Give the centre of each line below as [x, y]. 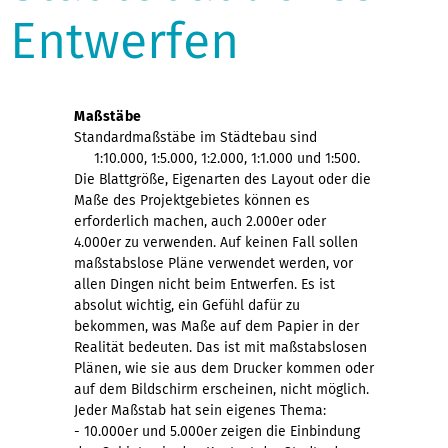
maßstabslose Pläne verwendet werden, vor [213, 263]
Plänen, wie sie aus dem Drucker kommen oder [224, 368]
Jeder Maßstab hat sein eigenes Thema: [200, 410]
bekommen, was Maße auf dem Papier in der [216, 326]
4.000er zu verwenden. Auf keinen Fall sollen [216, 242]
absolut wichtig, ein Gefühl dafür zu [187, 305]
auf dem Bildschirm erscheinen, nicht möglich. [221, 389]
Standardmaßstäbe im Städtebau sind [195, 137]
